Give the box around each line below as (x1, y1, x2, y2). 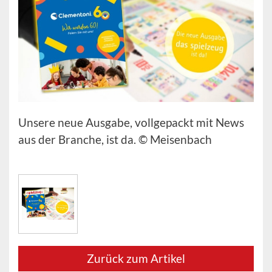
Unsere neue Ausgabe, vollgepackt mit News (18, 115, 244, 129)
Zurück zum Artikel (87, 251, 185, 265)
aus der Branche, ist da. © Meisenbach (18, 132, 212, 146)
